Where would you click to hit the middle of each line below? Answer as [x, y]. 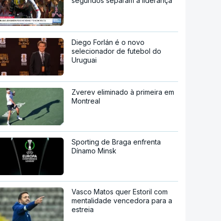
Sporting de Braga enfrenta [116, 142]
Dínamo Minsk [94, 150]
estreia [83, 209]
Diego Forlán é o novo [108, 42]
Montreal [86, 101]
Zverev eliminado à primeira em [123, 92]
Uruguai [84, 60]
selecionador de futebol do [117, 51]
